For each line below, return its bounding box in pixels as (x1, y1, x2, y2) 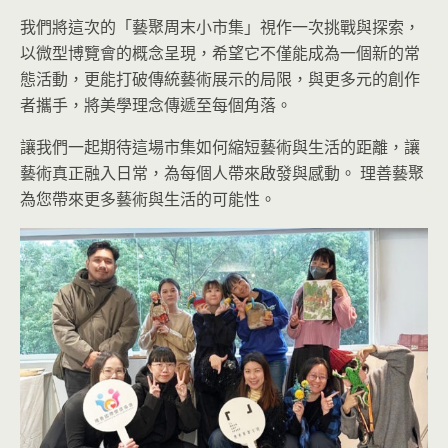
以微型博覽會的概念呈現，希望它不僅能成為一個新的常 (20, 42, 420, 64)
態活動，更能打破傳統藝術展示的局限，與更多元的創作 (20, 68, 420, 90)
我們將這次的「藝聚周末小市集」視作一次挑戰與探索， (20, 16, 420, 38)
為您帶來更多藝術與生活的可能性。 (20, 188, 276, 210)
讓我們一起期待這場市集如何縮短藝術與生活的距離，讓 (20, 136, 420, 158)
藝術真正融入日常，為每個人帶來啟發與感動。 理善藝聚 (20, 162, 424, 184)
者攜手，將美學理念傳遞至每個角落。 (20, 94, 292, 116)
